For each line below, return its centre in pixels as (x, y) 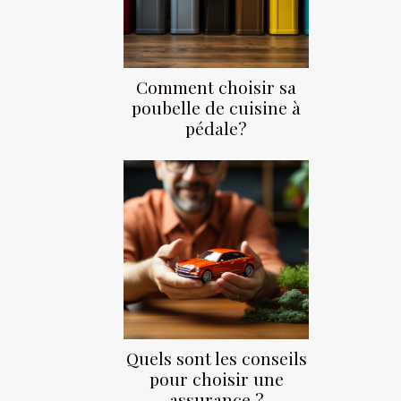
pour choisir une (216, 379)
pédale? (216, 128)
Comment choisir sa (216, 87)
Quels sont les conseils (216, 358)
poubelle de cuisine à (216, 108)
